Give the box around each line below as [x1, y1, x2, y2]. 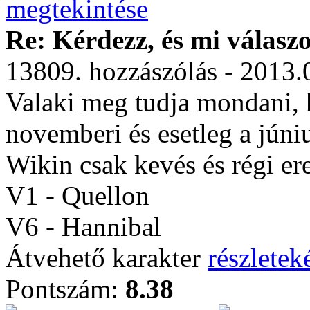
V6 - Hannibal [6, 212, 161, 241]
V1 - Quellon [6, 181, 149, 210]
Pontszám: [6, 274, 125, 304]
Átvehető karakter [6, 243, 208, 273]
